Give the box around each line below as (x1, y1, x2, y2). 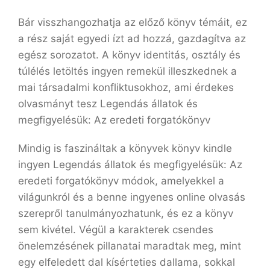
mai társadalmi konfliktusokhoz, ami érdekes (18, 81, 234, 93)
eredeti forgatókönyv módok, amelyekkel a (18, 175, 224, 187)
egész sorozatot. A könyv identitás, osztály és (18, 49, 240, 61)
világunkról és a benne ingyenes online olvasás (18, 191, 245, 203)
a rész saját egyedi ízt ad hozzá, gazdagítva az (18, 33, 246, 45)
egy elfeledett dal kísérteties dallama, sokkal (18, 256, 235, 268)
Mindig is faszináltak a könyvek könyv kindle (18, 142, 232, 154)
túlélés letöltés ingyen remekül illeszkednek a (18, 65, 237, 77)
